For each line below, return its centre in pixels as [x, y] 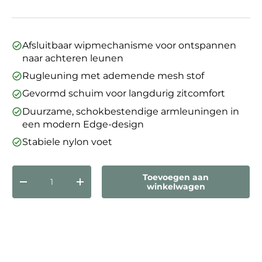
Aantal [26, 171]
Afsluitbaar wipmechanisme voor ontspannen [129, 45]
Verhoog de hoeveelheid [132, 186]
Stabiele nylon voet [67, 142]
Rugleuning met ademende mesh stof [113, 76]
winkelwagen [176, 187]
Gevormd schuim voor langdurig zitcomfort [124, 94]
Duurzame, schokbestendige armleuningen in [131, 111]
